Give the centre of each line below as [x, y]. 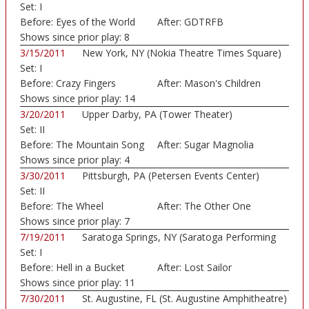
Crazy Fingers [86, 83]
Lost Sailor [208, 268]
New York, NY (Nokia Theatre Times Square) [182, 53]
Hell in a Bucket [90, 268]
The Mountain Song [100, 145]
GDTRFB [203, 22]
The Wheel [80, 206]
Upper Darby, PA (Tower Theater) [157, 114]
